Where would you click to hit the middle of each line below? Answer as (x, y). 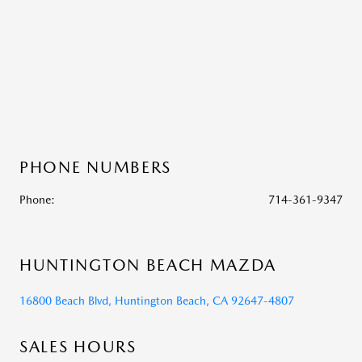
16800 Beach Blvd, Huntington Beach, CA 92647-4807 (157, 301)
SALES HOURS (78, 347)
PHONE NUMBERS (95, 167)
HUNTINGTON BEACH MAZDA (148, 265)
